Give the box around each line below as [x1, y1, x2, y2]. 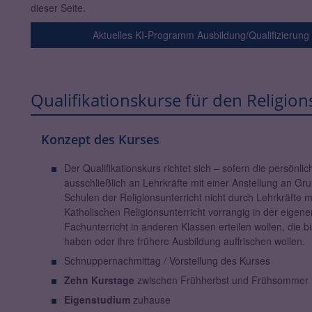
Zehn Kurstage [63, 273, 134, 288]
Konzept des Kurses [41, 131, 159, 148]
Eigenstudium [63, 292, 130, 307]
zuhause [130, 292, 171, 307]
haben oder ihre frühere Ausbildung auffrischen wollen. [63, 234, 305, 249]
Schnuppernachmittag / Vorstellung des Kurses [63, 253, 270, 268]
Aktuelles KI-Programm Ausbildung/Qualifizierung [93, 28, 310, 42]
